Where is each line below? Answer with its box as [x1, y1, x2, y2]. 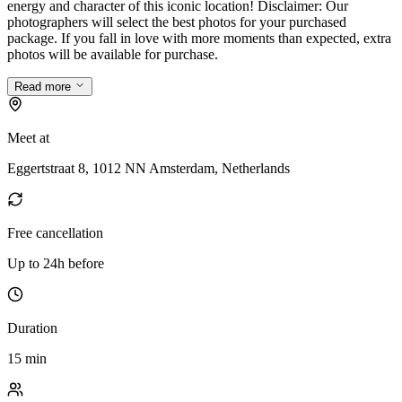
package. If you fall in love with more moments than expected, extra [7, 30, 391, 46]
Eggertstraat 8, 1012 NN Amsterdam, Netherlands [7, 160, 290, 176]
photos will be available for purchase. [7, 46, 218, 62]
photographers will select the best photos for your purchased [7, 13, 346, 30]
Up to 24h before [7, 255, 104, 271]
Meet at [7, 129, 49, 145]
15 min [7, 350, 47, 366]
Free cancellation [7, 224, 103, 240]
